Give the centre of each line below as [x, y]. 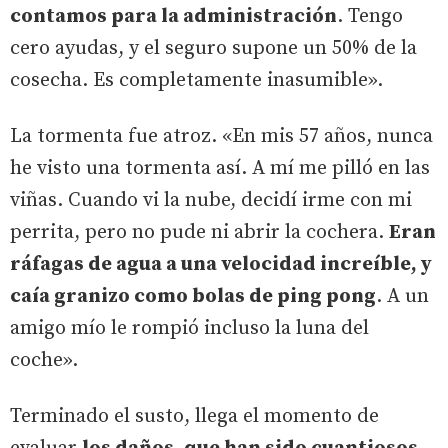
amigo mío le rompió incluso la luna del [189, 328]
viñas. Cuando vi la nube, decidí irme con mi [211, 200]
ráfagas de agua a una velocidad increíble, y [221, 264]
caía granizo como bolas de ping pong [193, 296]
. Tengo [370, 16]
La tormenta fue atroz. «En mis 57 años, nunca [221, 136]
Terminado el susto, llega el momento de [194, 416]
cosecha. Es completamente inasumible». [196, 80]
